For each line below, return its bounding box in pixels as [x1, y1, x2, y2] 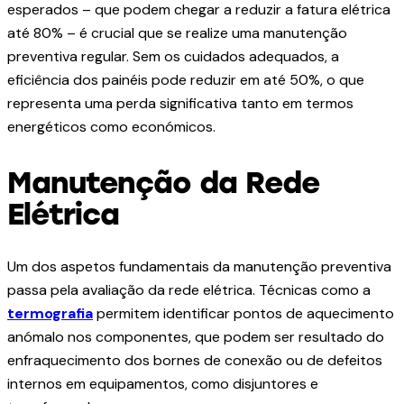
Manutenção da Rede [7, 165, 320, 201]
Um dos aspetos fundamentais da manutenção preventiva [7, 257, 391, 277]
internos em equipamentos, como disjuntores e [7, 374, 318, 394]
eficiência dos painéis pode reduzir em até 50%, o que [7, 70, 364, 90]
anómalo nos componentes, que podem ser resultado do [7, 327, 384, 347]
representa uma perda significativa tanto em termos [7, 94, 353, 114]
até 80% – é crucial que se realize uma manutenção [7, 23, 347, 43]
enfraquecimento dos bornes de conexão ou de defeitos [7, 351, 382, 371]
